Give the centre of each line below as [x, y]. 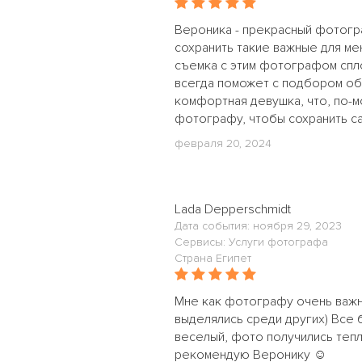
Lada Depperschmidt [233, 209]
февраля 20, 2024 [223, 143]
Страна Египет [213, 258]
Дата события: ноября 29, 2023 [258, 226]
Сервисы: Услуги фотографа [251, 242]
